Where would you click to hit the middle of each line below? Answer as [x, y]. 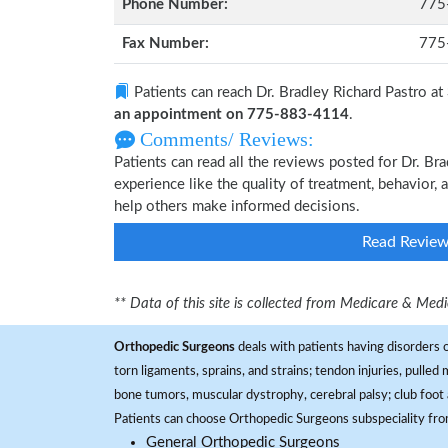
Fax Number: [165, 43]
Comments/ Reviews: [224, 139]
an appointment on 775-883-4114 [231, 114]
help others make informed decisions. [237, 206]
